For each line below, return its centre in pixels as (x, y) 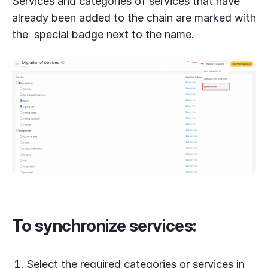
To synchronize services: (104, 226)
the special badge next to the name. (103, 35)
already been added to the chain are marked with (134, 18)
